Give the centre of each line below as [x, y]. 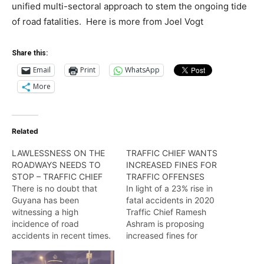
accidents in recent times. [61, 235]
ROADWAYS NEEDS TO [56, 164]
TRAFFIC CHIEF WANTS [172, 153]
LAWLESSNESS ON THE [58, 153]
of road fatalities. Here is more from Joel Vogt [108, 21]
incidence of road [45, 223]
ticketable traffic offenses [176, 247]
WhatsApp [142, 70]
